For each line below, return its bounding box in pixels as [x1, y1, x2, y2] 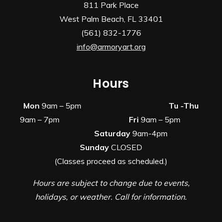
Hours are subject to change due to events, [32, 178, 190, 188]
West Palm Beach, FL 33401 [59, 14, 163, 24]
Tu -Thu [168, 101, 199, 111]
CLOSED [109, 142, 142, 152]
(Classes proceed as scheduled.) [55, 156, 167, 166]
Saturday [94, 128, 132, 138]
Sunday [80, 142, 109, 152]
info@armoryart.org [76, 42, 146, 52]
